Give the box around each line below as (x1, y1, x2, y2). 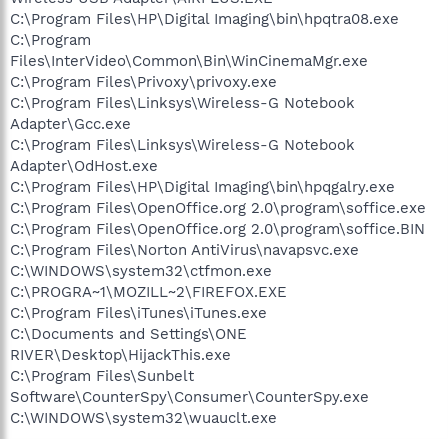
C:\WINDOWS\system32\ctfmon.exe (10, 261, 272, 280)
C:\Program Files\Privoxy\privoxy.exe (10, 72, 277, 91)
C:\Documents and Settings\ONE (10, 324, 247, 343)
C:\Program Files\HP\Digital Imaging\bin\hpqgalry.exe (10, 177, 395, 196)
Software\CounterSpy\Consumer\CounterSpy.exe (10, 387, 369, 406)
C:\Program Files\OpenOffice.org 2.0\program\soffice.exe (10, 198, 426, 217)
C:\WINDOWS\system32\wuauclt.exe (10, 408, 277, 427)
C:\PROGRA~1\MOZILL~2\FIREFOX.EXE (10, 282, 287, 301)
